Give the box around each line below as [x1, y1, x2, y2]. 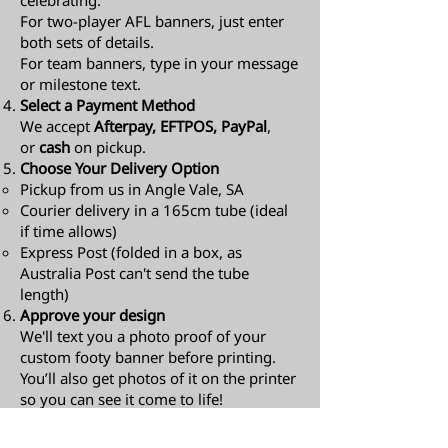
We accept [20, 116, 94, 137]
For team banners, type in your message [20, 53, 298, 74]
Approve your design [20, 305, 165, 326]
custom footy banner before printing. [20, 347, 276, 368]
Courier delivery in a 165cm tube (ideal [20, 200, 288, 221]
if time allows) [20, 221, 117, 242]
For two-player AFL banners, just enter [20, 11, 284, 32]
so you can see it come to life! [20, 389, 223, 410]
